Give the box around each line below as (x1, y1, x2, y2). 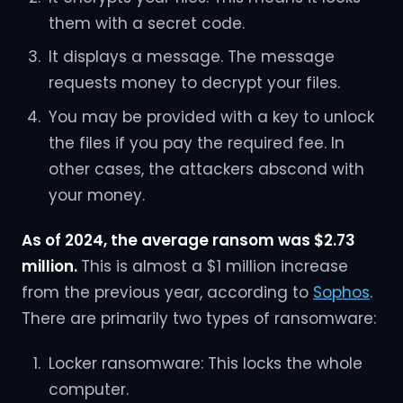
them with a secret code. (48, 12, 245, 34)
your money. (48, 184, 145, 206)
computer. (48, 379, 129, 400)
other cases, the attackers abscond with (48, 157, 364, 180)
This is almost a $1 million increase (81, 255, 348, 277)
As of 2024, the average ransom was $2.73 (22, 228, 355, 251)
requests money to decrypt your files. (48, 72, 340, 94)
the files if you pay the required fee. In (48, 131, 345, 154)
